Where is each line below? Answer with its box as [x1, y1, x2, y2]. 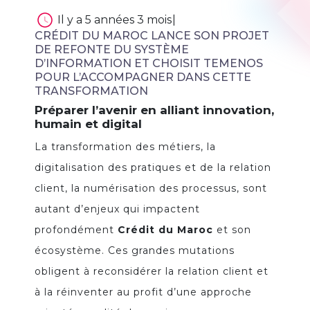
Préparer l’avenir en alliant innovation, [35, 103, 274, 118]
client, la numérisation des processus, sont [35, 182, 267, 195]
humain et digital [35, 117, 142, 131]
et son [213, 224, 251, 237]
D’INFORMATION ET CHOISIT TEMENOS [35, 57, 263, 71]
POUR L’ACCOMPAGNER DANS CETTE [35, 71, 251, 84]
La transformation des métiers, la [35, 140, 216, 154]
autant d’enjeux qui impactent [35, 203, 200, 216]
